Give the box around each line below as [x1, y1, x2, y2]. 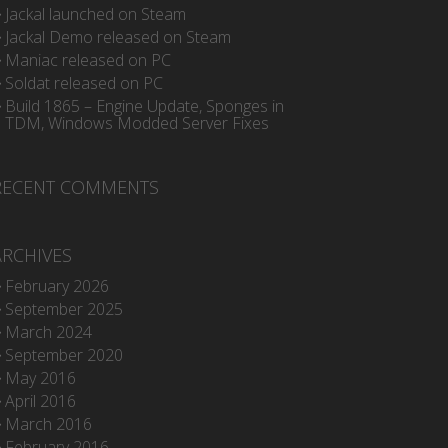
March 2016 [4, 413, 92, 435]
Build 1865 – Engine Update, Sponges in [4, 95, 284, 117]
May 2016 [4, 367, 76, 389]
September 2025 [4, 298, 123, 320]
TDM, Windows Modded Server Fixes [4, 112, 269, 134]
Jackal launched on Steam [4, 3, 186, 25]
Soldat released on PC [4, 72, 163, 94]
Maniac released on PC [4, 49, 171, 71]
